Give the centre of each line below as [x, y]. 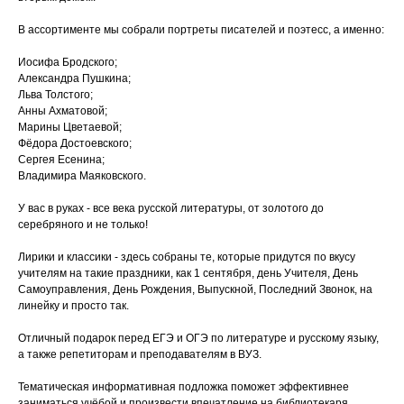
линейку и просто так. [73, 306]
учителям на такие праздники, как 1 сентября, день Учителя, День [188, 274]
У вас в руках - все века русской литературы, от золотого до [171, 209]
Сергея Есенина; [61, 160]
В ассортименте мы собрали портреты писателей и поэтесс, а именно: [201, 30]
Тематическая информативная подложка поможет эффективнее [184, 387]
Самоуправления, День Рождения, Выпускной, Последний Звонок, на [195, 290]
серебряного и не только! [83, 225]
